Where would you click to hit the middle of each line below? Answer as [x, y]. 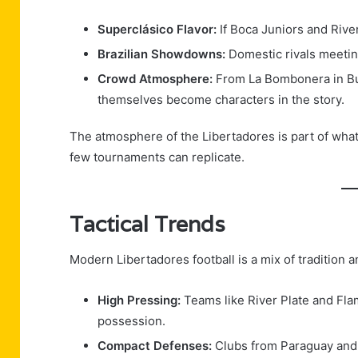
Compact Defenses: [155, 346]
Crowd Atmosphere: [155, 78]
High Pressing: [139, 300]
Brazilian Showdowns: [161, 54]
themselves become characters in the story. [221, 99]
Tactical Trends [147, 224]
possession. [131, 321]
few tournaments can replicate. [157, 157]
